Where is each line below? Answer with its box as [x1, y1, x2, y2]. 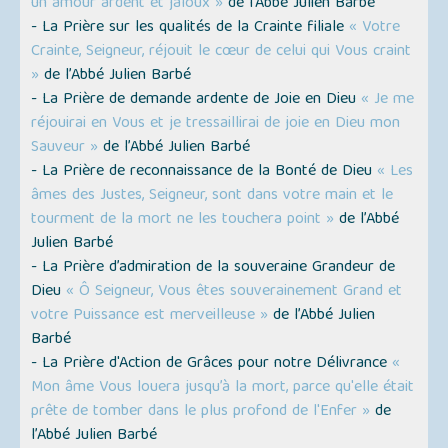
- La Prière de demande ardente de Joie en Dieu [31, 86, 362, 115]
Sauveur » [31, 134, 99, 163]
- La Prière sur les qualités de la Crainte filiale [31, 14, 350, 43]
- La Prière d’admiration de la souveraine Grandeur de [31, 254, 396, 283]
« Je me [361, 86, 415, 115]
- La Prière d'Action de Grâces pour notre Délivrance [31, 350, 393, 379]
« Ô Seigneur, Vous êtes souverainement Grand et [66, 278, 403, 307]
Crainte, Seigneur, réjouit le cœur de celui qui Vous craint [31, 38, 412, 67]
